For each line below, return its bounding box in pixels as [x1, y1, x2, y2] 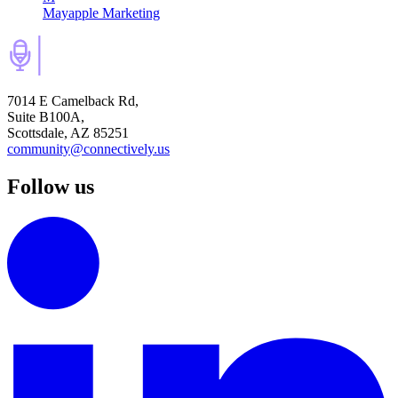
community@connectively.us [7, 141, 170, 157]
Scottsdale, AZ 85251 [7, 125, 129, 141]
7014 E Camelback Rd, [7, 93, 139, 109]
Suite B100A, [7, 109, 84, 125]
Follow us [7, 175, 94, 199]
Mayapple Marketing [43, 5, 160, 21]
